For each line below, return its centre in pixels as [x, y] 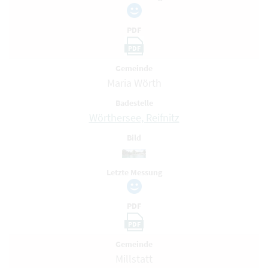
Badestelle [134, 103]
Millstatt [134, 259]
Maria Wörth [134, 83]
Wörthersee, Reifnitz [134, 118]
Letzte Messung [134, 172]
